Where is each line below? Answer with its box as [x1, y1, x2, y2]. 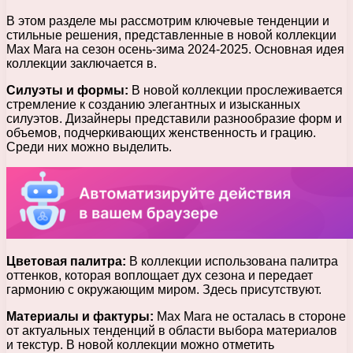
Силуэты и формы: [6, 84, 128, 98]
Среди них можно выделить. [6, 140, 172, 154]
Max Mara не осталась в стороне [154, 310, 346, 324]
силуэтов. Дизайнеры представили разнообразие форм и [6, 112, 342, 126]
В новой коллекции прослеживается [128, 84, 343, 98]
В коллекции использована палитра [126, 255, 338, 269]
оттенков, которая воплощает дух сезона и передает [6, 269, 313, 283]
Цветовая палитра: [6, 255, 126, 269]
